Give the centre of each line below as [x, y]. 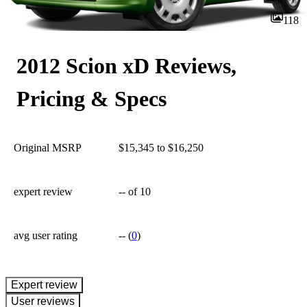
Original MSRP [48, 148]
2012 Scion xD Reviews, [126, 66]
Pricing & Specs [91, 99]
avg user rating [46, 235]
